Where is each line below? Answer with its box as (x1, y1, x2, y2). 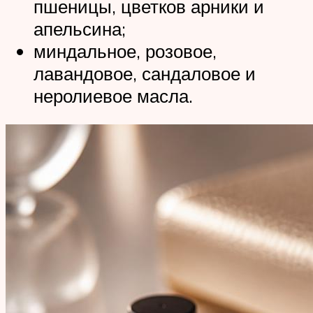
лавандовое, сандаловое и (34, 61, 256, 85)
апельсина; (34, 17, 126, 40)
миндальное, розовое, (34, 39, 217, 62)
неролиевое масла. (34, 84, 193, 107)
